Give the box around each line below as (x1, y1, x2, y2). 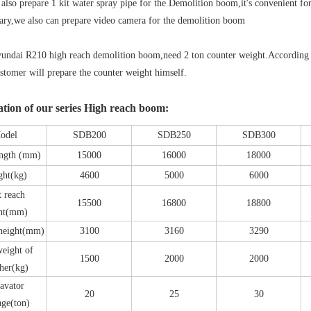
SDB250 (157, 130, 191, 140)
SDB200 (72, 130, 106, 140)
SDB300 (242, 130, 276, 140)
